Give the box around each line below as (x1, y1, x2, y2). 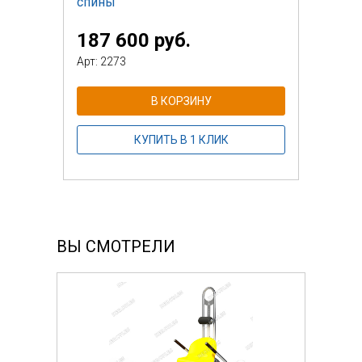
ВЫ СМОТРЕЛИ (57, 236, 175, 256)
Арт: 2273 (77, 54, 126, 68)
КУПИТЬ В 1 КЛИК (133, 133, 229, 146)
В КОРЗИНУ (150, 94, 212, 107)
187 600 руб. (77, 28, 191, 52)
